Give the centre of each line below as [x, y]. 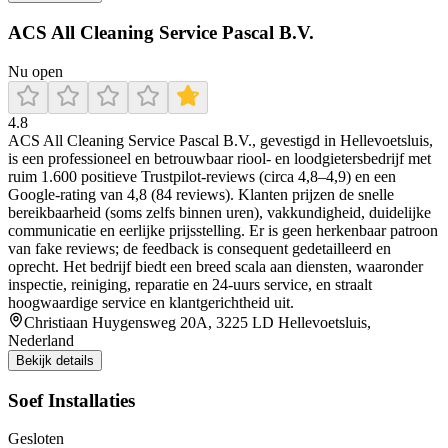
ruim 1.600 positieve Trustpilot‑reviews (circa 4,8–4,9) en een [202, 176]
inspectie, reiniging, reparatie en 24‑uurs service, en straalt [190, 284]
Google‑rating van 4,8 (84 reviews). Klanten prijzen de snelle [201, 194]
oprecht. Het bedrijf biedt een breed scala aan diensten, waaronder [215, 266]
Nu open [35, 71]
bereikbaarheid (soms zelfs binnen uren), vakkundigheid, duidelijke [219, 212]
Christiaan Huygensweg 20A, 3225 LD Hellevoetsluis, [197, 322]
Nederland [41, 340]
